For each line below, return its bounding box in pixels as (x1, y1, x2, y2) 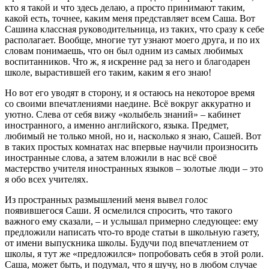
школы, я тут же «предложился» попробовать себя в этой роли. (5, 249, 264, 259)
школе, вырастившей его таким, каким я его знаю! (5, 67, 211, 78)
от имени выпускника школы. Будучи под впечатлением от (5, 238, 249, 249)
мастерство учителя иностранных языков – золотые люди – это (5, 163, 263, 174)
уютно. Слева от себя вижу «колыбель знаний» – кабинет (5, 109, 241, 120)
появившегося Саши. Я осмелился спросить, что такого (5, 205, 232, 216)
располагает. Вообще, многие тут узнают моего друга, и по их (5, 35, 260, 46)
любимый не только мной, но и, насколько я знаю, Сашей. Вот (5, 131, 261, 142)
